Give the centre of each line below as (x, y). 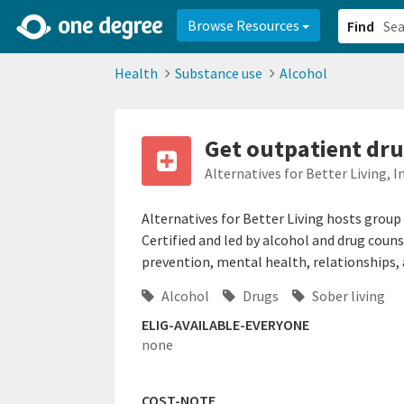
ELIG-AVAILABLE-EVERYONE (225, 325)
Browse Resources (245, 25)
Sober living (347, 296)
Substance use (219, 73)
